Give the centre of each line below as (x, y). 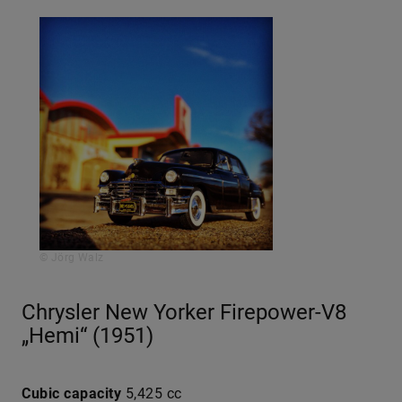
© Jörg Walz (72, 258)
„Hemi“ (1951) (87, 336)
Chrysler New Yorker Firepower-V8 (184, 312)
